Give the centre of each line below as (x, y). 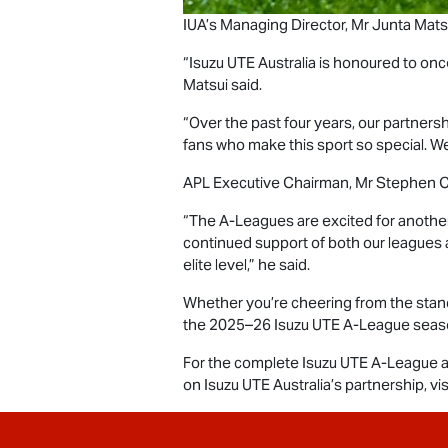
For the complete (242, 363)
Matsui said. (222, 85)
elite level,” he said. (246, 265)
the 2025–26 (228, 325)
